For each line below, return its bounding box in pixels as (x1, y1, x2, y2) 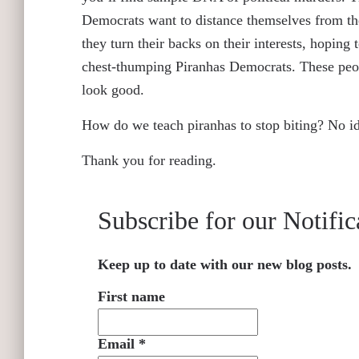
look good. (82, 82, 152, 98)
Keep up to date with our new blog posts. (98, 256, 352, 272)
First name (98, 288, 165, 305)
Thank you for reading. (82, 152, 220, 168)
